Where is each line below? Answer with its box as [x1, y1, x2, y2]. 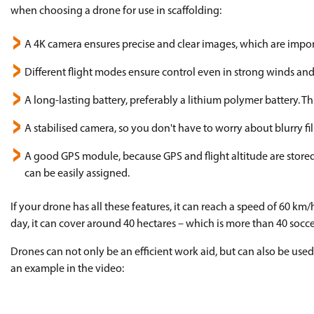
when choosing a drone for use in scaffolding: [11, 6, 221, 17]
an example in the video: [11, 264, 124, 275]
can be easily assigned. [24, 168, 130, 179]
